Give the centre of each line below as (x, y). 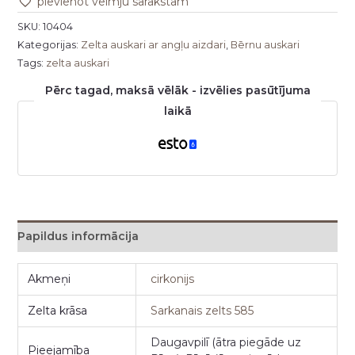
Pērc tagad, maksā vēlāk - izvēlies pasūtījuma (177, 91)
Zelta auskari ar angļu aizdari (153, 45)
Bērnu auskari (265, 45)
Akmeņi (50, 279)
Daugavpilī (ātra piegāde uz (226, 343)
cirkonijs (173, 279)
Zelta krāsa (58, 311)
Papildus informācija (78, 237)
